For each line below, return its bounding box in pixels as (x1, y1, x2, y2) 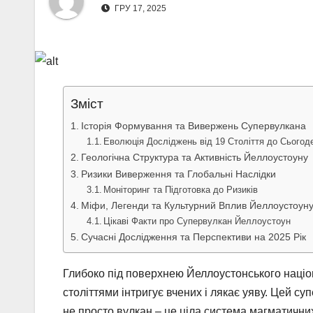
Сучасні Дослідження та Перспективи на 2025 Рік (80, 231, 306, 243)
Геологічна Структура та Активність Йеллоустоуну (80, 152, 308, 163)
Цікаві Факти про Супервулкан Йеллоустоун (103, 216, 291, 227)
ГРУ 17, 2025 (112, 3, 166, 14)
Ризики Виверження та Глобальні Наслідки (80, 168, 276, 180)
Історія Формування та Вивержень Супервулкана (80, 120, 306, 132)
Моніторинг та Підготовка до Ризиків (103, 184, 259, 196)
